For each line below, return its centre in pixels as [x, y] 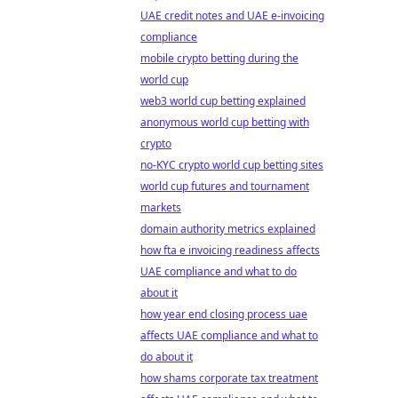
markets [161, 207]
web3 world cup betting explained [223, 101]
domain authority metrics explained [228, 229]
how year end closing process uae [224, 314]
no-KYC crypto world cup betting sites [232, 165]
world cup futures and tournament [225, 186]
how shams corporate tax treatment [229, 378]
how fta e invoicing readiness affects [230, 250]
